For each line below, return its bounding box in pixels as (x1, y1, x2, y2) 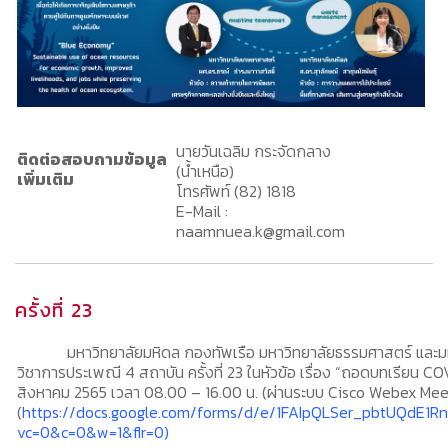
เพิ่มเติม (17, 167, 74, 191)
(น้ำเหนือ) (176, 159, 234, 183)
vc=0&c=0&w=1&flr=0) (17, 420, 169, 444)
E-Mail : (176, 199, 228, 223)
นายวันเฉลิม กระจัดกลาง (176, 139, 331, 163)
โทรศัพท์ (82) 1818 (176, 179, 296, 203)
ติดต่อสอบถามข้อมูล (17, 147, 167, 171)
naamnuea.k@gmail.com (176, 219, 345, 243)
